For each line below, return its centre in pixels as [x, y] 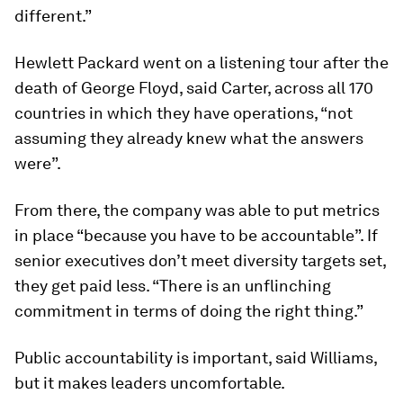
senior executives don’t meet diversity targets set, [200, 260]
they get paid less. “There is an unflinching [173, 285]
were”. [38, 163]
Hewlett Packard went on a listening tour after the [201, 62]
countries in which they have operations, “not [184, 112]
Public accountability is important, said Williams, [196, 357]
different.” [53, 15]
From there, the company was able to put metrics [197, 210]
